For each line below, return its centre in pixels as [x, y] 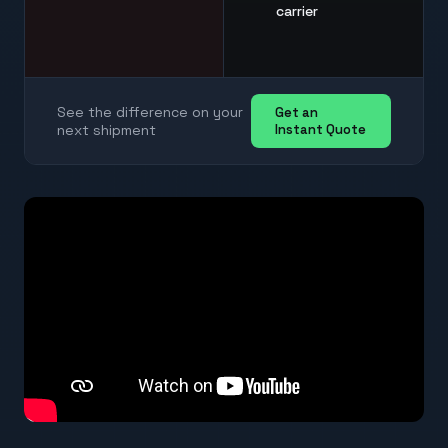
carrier [297, 11]
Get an [297, 113]
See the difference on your [150, 112]
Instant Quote [321, 130]
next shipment [106, 130]
